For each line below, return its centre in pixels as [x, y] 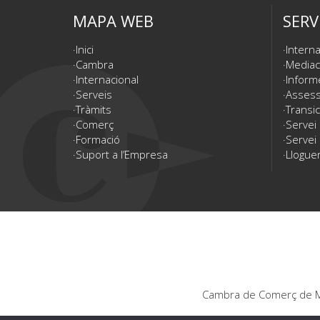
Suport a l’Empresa [122, 154]
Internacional [107, 79]
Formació [98, 139]
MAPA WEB [113, 21]
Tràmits [94, 109]
